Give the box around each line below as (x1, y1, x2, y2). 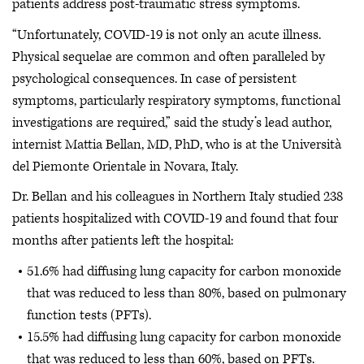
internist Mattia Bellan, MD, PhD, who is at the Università (12, 135, 341, 154)
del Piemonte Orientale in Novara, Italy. (12, 157, 238, 175)
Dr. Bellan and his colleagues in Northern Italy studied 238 (12, 188, 343, 206)
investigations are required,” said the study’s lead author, (12, 113, 331, 132)
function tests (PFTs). (27, 305, 151, 324)
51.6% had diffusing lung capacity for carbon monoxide (27, 262, 341, 280)
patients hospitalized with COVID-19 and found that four (12, 210, 338, 227)
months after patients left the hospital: (12, 232, 233, 249)
